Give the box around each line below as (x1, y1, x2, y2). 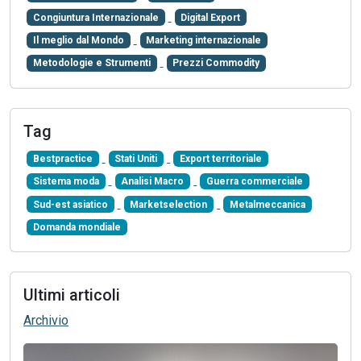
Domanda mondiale (32, 219, 121, 231)
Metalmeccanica (229, 197, 305, 209)
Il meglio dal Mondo (32, 33, 124, 45)
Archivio (23, 311, 68, 327)
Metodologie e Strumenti (32, 56, 151, 68)
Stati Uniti (114, 151, 158, 163)
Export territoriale (179, 151, 262, 163)
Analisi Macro (121, 174, 185, 186)
